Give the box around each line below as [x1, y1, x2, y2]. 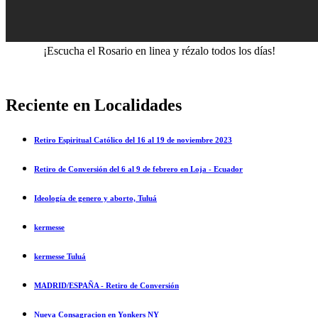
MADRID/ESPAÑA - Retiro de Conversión [34, 281, 179, 290]
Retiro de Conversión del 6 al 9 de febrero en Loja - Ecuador [34, 165, 243, 174]
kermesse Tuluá [34, 252, 86, 261]
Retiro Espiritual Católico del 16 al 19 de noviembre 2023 [34, 136, 232, 145]
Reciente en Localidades [6, 96, 182, 115]
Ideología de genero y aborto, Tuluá [34, 194, 157, 203]
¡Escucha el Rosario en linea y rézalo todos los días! [43, 45, 275, 57]
